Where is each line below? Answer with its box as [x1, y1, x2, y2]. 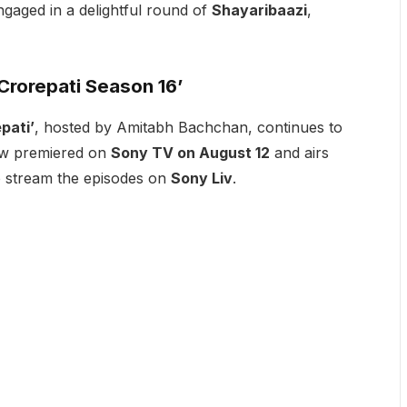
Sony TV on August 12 [110, 143, 270, 162]
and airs [269, 143, 329, 162]
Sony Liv [170, 168, 233, 187]
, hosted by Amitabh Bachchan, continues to [34, 117, 342, 136]
